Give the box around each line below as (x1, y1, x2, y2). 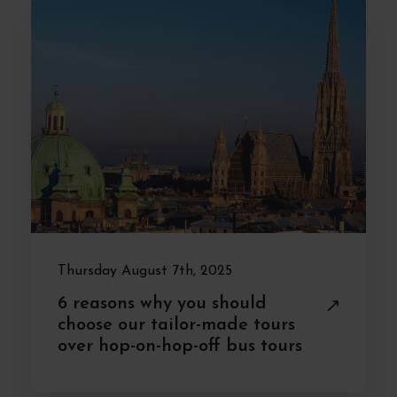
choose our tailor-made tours (58, 316, 295, 334)
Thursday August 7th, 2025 (58, 264, 232, 278)
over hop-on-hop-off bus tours (58, 338, 302, 355)
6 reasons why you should (58, 295, 267, 313)
